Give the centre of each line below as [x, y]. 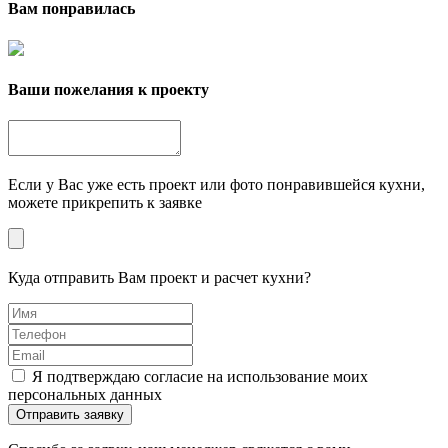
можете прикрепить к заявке [105, 203]
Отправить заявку [70, 415]
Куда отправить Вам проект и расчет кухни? [159, 278]
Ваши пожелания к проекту [108, 89]
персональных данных [85, 395]
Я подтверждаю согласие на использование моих [200, 377]
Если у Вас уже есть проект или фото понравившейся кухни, [216, 185]
